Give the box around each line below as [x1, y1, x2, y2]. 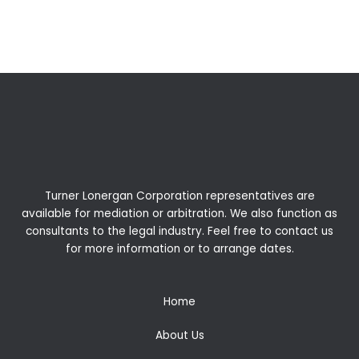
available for [22, 206, 94, 222]
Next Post [284, 5, 341, 21]
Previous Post [18, 5, 95, 21]
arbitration [167, 206, 224, 222]
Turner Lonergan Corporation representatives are [44, 188, 315, 204]
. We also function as [224, 206, 337, 222]
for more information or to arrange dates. [65, 241, 294, 257]
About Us [155, 328, 204, 344]
